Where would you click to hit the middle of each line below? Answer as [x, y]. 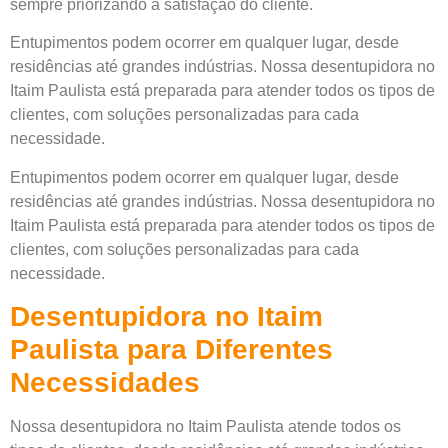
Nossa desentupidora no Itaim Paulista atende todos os [205, 427]
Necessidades [105, 383]
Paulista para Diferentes [171, 350]
